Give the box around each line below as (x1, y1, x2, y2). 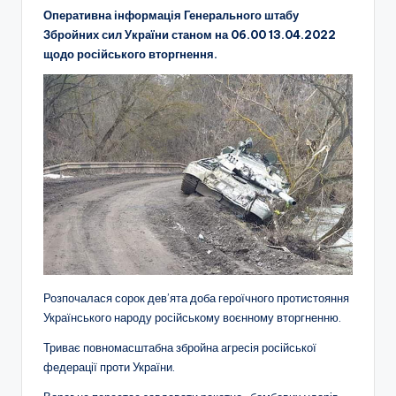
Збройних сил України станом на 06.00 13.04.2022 (43, 27, 336, 42)
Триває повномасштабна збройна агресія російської (43, 340, 316, 355)
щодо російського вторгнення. (43, 46, 217, 61)
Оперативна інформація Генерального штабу (43, 7, 299, 22)
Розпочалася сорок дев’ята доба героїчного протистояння (43, 291, 349, 306)
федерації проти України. (43, 360, 175, 375)
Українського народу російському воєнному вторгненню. (43, 310, 341, 325)
